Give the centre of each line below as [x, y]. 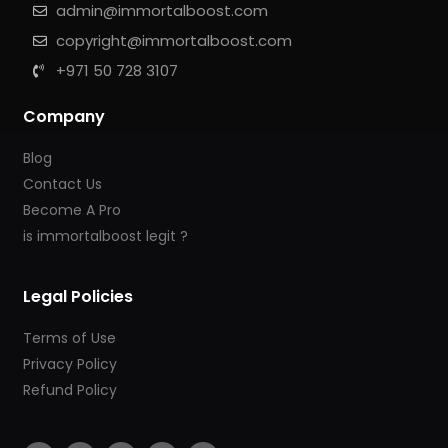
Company [64, 116]
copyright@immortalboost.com [173, 40]
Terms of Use [70, 337]
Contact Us [63, 184]
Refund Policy [70, 389]
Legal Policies [78, 296]
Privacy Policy [70, 363]
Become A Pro [72, 210]
